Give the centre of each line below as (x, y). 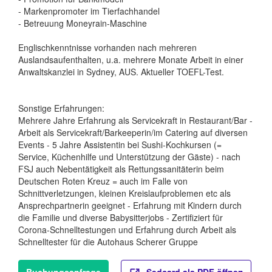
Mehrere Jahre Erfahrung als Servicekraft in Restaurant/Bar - (135, 121)
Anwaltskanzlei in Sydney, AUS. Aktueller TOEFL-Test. (121, 72)
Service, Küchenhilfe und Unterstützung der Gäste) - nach (129, 157)
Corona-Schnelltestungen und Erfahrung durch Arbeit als (127, 230)
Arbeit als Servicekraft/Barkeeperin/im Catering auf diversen (133, 133)
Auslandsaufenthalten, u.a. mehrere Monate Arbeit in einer (131, 60)
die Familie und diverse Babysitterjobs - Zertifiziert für (121, 218)
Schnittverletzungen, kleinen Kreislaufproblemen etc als (124, 193)
